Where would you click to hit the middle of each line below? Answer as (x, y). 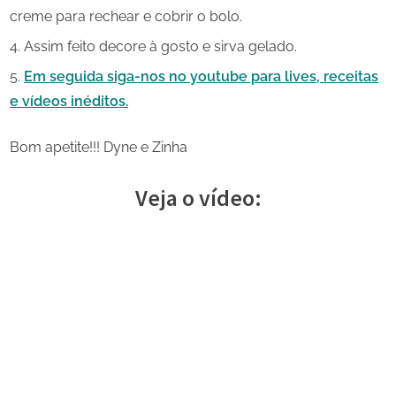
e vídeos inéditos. (69, 102)
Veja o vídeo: (198, 198)
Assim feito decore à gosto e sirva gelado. (160, 47)
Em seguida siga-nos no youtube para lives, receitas (201, 77)
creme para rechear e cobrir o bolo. (126, 16)
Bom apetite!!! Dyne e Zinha (99, 148)
